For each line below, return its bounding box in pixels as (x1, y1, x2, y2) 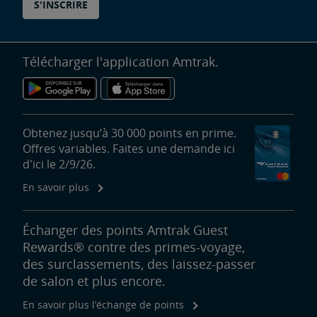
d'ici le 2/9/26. (23, 156, 96, 172)
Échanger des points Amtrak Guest (23, 221, 228, 238)
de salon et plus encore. (23, 272, 166, 289)
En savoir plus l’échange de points (23, 297, 184, 311)
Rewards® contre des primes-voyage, (23, 238, 245, 255)
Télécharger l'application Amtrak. (23, 52, 219, 70)
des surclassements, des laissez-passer (23, 255, 255, 272)
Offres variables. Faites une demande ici (23, 140, 235, 156)
